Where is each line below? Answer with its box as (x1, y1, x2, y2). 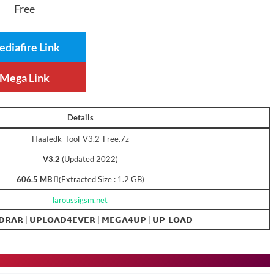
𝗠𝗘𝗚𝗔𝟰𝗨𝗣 (102, 215, 146, 225)
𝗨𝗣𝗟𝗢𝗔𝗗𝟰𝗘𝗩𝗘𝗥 (29, 215, 95, 225)
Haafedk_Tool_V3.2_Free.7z (31, 134, 129, 144)
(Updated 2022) (59, 154, 118, 165)
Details (67, 113, 94, 123)
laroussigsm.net (53, 194, 108, 205)
